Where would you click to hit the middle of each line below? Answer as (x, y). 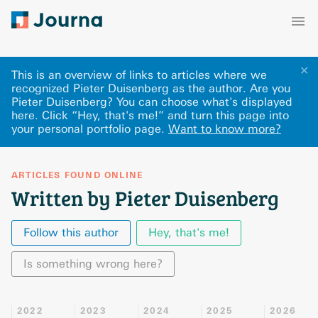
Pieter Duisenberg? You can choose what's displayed (152, 102)
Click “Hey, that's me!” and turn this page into (165, 115)
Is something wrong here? (93, 264)
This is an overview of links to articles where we (139, 75)
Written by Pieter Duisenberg (145, 198)
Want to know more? (225, 129)
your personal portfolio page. (88, 129)
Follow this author (71, 232)
